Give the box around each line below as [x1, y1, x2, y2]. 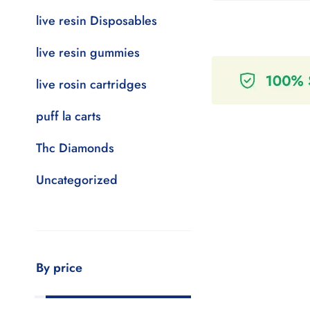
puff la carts [36, 107, 101, 125]
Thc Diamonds [36, 139, 114, 157]
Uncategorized [36, 171, 118, 189]
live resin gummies [36, 44, 140, 62]
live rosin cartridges [36, 75, 147, 93]
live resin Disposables [36, 12, 157, 30]
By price [36, 259, 82, 277]
